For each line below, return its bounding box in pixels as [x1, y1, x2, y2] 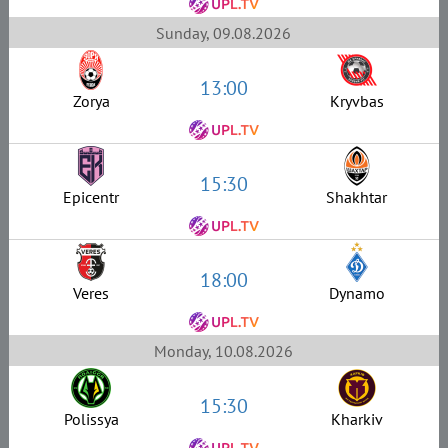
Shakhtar [326, 187, 387, 208]
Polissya [63, 409, 119, 430]
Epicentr [63, 187, 120, 208]
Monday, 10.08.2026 [154, 340, 294, 361]
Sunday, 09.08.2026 [156, 22, 292, 43]
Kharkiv [330, 409, 383, 430]
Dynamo [328, 283, 385, 304]
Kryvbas [329, 91, 384, 112]
